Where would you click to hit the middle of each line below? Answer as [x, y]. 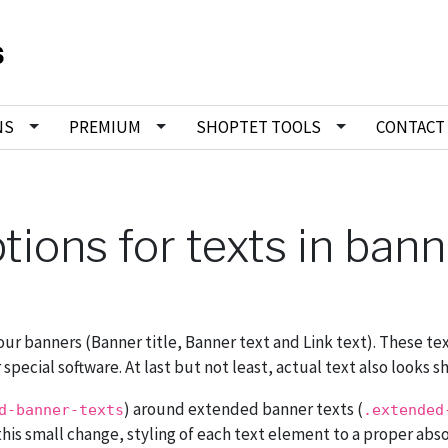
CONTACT [410, 127]
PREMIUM [104, 127]
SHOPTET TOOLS [258, 127]
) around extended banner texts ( [243, 409]
